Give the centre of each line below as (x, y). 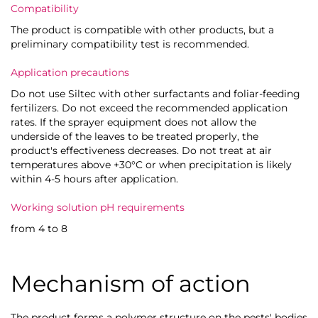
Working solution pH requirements (98, 207)
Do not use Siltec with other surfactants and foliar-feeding (155, 93)
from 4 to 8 (39, 228)
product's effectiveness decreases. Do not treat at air (141, 150)
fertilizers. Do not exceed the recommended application (149, 108)
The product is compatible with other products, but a (142, 29)
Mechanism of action (131, 283)
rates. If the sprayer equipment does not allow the (133, 122)
